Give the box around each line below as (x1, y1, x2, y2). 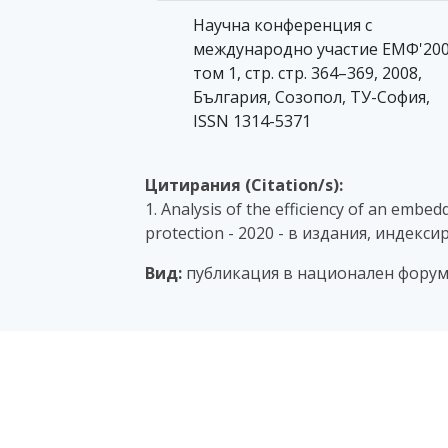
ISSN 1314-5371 (193, 110, 311, 133)
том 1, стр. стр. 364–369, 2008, (193, 62, 422, 85)
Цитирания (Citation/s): (145, 174, 343, 197)
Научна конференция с (193, 14, 372, 37)
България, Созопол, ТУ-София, (193, 86, 430, 109)
